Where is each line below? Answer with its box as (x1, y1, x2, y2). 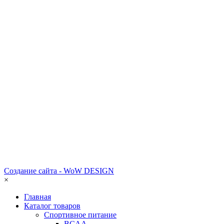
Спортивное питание (44, 210, 116, 219)
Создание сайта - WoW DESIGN (4, 166, 114, 175)
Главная (24, 192, 51, 201)
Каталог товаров (24, 201, 80, 210)
